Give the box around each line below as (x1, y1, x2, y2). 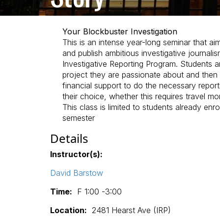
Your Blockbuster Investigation (62, 26, 177, 36)
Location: (50, 205, 87, 215)
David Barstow (50, 167, 103, 178)
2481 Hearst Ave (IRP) (87, 205, 171, 215)
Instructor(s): (50, 149, 103, 159)
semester (62, 112, 95, 123)
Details (50, 130, 88, 146)
